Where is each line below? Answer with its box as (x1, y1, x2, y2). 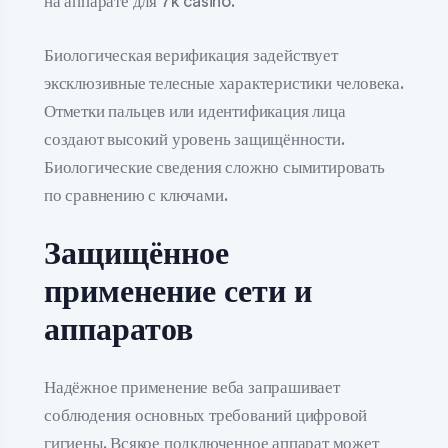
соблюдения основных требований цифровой (44, 407, 368, 424)
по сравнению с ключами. (44, 186, 228, 204)
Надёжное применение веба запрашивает (44, 379, 340, 396)
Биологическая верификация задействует (44, 46, 338, 64)
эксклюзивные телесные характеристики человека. (44, 74, 404, 92)
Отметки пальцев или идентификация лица (44, 102, 346, 120)
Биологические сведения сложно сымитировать (44, 158, 385, 176)
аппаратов (44, 314, 193, 346)
